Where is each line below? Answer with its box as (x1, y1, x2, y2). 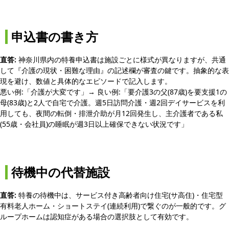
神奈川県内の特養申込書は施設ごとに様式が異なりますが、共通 (16, 54, 226, 64)
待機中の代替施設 (11, 164, 110, 180)
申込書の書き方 (11, 28, 98, 45)
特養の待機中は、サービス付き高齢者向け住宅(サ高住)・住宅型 (16, 190, 223, 200)
